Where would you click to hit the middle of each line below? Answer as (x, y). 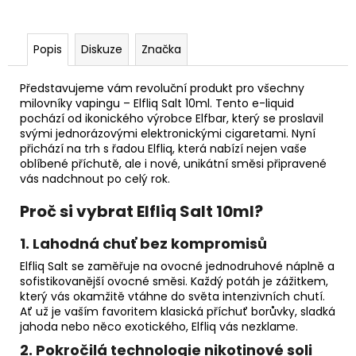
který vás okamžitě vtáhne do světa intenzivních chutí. (172, 296)
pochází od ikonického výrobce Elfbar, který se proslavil (172, 118)
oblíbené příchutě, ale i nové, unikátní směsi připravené (173, 163)
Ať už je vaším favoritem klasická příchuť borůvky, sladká (178, 311)
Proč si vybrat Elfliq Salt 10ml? (141, 211)
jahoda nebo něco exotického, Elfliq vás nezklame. (159, 326)
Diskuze (102, 49)
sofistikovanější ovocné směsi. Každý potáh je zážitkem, (174, 281)
